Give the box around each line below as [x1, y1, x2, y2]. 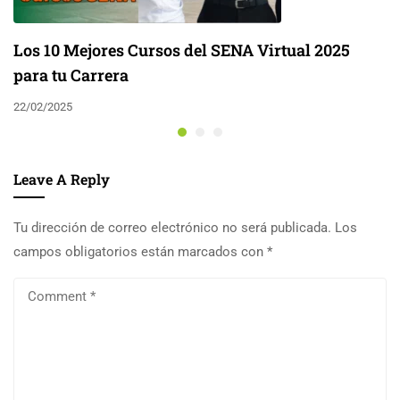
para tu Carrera [13, 64, 129, 87]
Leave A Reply [13, 170, 110, 189]
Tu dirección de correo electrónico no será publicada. [13, 220, 331, 237]
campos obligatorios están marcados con [13, 244, 267, 261]
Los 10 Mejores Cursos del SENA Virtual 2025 [13, 39, 350, 62]
